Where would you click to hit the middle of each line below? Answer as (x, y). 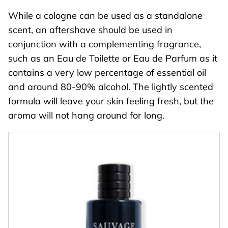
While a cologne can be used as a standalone (105, 15)
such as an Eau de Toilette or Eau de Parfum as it (113, 58)
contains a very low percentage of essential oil (107, 72)
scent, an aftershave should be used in (90, 30)
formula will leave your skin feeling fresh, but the (111, 101)
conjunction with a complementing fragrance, (105, 44)
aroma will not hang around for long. (88, 115)
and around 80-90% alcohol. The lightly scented (111, 87)
